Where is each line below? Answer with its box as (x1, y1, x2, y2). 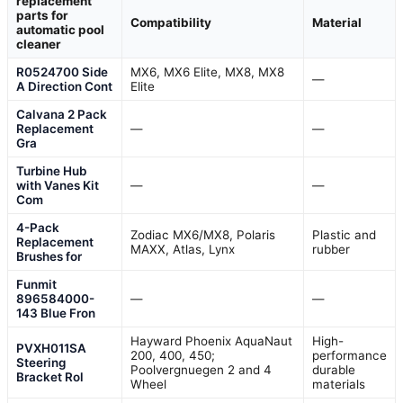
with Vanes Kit (16, 177, 99, 193)
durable (312, 362, 355, 377)
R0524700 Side (16, 64, 108, 79)
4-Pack (16, 219, 59, 235)
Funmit (16, 276, 57, 291)
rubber (312, 241, 350, 256)
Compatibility (130, 14, 211, 30)
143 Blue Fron (16, 305, 95, 320)
